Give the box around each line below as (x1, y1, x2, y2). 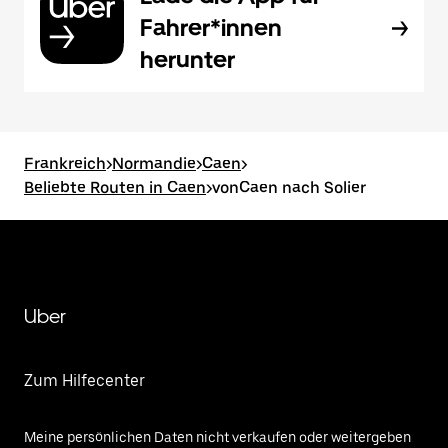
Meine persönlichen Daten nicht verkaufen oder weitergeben (24, 429, 411, 445)
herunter (140, 45, 235, 74)
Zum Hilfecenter (24, 371, 145, 390)
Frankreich (24, 154, 106, 173)
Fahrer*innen (140, 13, 282, 42)
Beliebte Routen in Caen (24, 178, 206, 197)
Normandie (112, 154, 196, 173)
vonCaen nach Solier (212, 178, 366, 197)
